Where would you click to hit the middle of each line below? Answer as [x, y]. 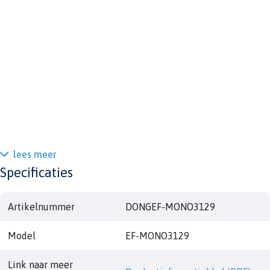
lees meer [35, 155]
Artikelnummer [41, 207]
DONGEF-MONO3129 [170, 207]
